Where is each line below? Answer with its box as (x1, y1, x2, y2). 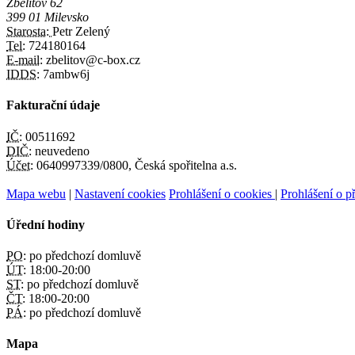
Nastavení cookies (74, 186, 166, 200)
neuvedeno (32, 143, 90, 158)
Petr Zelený (52, 25, 110, 39)
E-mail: (6, 53, 43, 67)
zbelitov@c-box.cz (43, 53, 140, 67)
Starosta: (6, 25, 52, 39)
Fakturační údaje (6, 98, 100, 113)
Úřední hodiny (6, 217, 85, 231)
